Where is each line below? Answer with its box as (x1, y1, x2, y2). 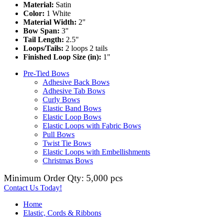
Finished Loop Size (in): (23, 52, 101, 61)
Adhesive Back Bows (43, 77, 109, 86)
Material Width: (23, 17, 77, 26)
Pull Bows (43, 130, 75, 139)
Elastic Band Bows (43, 104, 101, 112)
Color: (23, 9, 45, 17)
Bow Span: (23, 26, 60, 35)
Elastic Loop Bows (43, 112, 101, 121)
